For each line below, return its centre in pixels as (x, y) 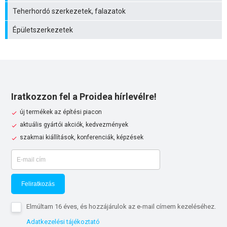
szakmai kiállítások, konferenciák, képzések (82, 138)
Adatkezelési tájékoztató (63, 222)
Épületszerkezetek (43, 30)
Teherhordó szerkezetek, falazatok (69, 11)
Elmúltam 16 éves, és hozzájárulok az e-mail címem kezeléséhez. (121, 207)
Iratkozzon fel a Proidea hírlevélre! (84, 97)
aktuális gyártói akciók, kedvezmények (74, 125)
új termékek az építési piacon (61, 112)
